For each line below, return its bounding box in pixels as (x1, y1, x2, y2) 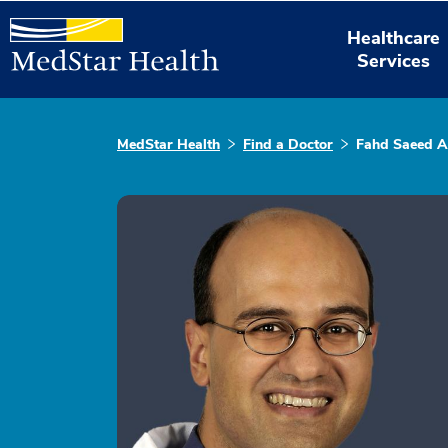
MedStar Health (117, 135, 220, 154)
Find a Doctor (243, 135, 333, 154)
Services (357, 48, 431, 73)
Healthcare (347, 25, 441, 50)
